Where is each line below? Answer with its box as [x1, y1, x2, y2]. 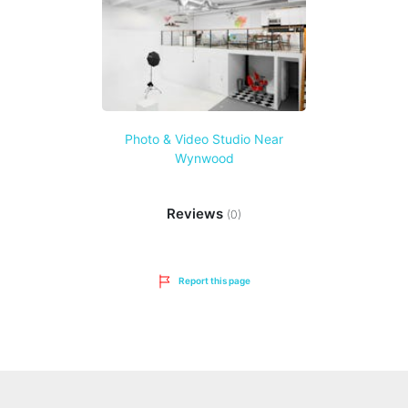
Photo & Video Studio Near [125, 130, 283, 147]
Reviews [167, 204, 227, 222]
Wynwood [174, 149, 234, 166]
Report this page [178, 274, 250, 286]
